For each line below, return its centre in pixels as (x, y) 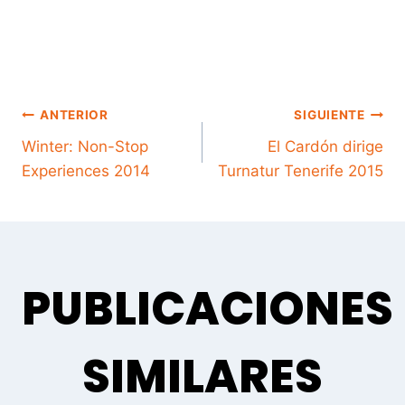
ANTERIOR (74, 115)
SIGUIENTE (330, 115)
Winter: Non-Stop (85, 146)
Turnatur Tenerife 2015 (301, 170)
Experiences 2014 (86, 170)
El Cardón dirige (325, 146)
